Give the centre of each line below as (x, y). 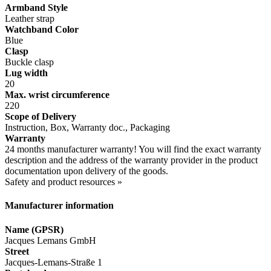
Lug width (26, 73)
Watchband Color (42, 30)
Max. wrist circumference (57, 95)
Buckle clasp (29, 62)
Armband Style (36, 8)
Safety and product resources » (64, 182)
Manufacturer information (59, 206)
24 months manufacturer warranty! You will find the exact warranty (133, 149)
